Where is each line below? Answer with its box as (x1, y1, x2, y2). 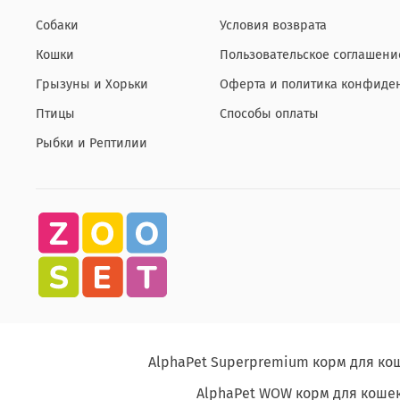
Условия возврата (220, 17, 327, 33)
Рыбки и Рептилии (36, 135, 147, 151)
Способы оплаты (220, 105, 319, 121)
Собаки (36, 17, 79, 33)
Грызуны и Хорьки (36, 76, 148, 92)
